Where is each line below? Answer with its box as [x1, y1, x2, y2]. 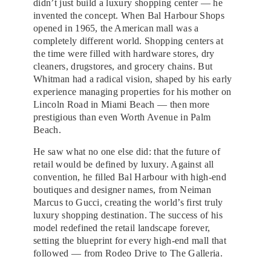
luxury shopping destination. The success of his [33, 209, 223, 220]
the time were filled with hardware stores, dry [33, 48, 215, 59]
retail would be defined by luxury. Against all [33, 158, 214, 169]
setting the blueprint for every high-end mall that [33, 235, 227, 246]
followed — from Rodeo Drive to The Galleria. [33, 247, 223, 258]
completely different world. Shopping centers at [33, 35, 224, 46]
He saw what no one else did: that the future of [33, 146, 221, 157]
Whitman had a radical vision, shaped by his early [33, 73, 232, 84]
